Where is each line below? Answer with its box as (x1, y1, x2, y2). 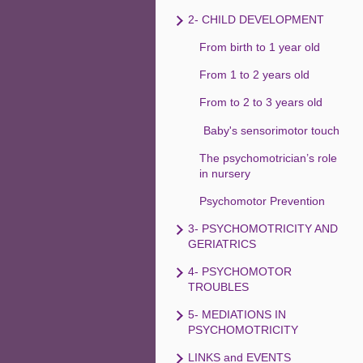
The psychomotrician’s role (199, 152, 337, 165)
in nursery (199, 167, 250, 181)
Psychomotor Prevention (199, 194, 325, 208)
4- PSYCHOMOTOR (188, 265, 292, 279)
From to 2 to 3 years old (199, 96, 322, 109)
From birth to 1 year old (199, 41, 320, 54)
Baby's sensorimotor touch (203, 124, 340, 138)
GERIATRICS (188, 237, 256, 251)
